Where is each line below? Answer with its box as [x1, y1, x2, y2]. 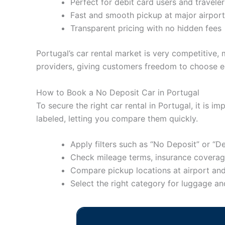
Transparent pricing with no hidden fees [70, 23, 221, 33]
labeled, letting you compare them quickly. [36, 113, 198, 124]
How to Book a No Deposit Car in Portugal [36, 87, 199, 97]
